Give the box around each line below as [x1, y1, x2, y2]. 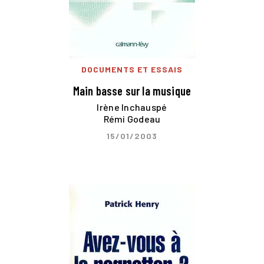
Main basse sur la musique [73, 83, 191, 98]
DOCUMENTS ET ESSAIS [81, 64, 183, 75]
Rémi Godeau [103, 113, 161, 124]
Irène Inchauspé [97, 101, 167, 113]
